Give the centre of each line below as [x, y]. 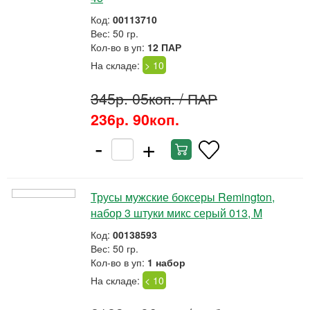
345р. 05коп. [133, 98]
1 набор [166, 262]
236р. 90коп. [135, 119]
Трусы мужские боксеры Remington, [183, 197]
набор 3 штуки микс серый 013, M [176, 213]
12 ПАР [164, 47]
